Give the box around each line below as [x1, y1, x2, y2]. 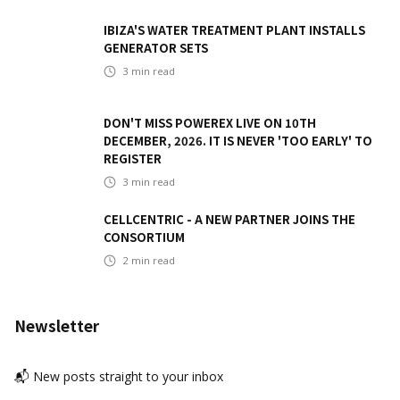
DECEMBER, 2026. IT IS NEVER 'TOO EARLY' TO [104, 131, 372, 149]
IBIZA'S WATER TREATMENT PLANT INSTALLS [104, 21, 365, 38]
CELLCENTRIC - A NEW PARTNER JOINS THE [104, 210, 355, 228]
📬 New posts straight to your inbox [14, 367, 223, 385]
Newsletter [14, 313, 99, 337]
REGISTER [104, 149, 162, 167]
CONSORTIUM [104, 228, 185, 246]
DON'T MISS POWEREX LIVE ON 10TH [104, 113, 316, 131]
